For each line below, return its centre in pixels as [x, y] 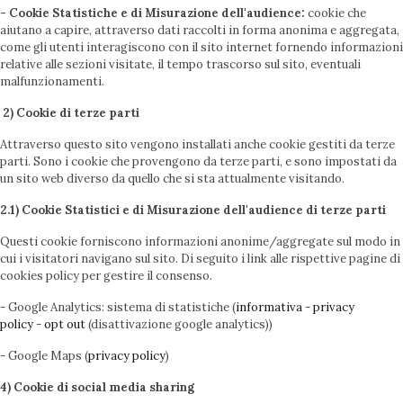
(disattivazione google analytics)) [180, 324]
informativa [269, 307]
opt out [66, 324]
